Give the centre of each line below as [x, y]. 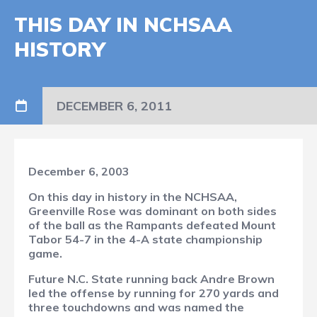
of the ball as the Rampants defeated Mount [152, 225]
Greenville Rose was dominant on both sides [152, 211]
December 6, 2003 [79, 172]
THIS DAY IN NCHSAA [123, 25]
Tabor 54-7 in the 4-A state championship [145, 240]
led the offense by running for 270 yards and [154, 293]
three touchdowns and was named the [136, 307]
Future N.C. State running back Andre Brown [151, 279]
